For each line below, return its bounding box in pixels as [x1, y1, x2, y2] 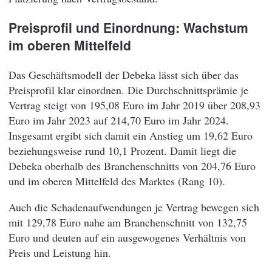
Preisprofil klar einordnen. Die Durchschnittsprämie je [8, 82, 248, 97]
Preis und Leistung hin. [8, 245, 111, 260]
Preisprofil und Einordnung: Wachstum [8, 18, 248, 37]
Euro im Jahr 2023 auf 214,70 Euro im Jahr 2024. [8, 112, 229, 127]
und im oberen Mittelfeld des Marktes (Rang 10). [8, 173, 225, 188]
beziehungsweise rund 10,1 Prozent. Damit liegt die [8, 143, 236, 158]
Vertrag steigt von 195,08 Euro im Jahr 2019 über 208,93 [8, 97, 260, 112]
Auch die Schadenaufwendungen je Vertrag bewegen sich [8, 199, 259, 214]
